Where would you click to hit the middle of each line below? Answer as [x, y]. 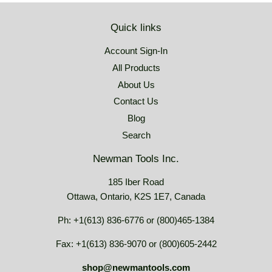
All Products [136, 67]
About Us [136, 84]
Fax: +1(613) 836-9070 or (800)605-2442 [136, 243]
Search [136, 135]
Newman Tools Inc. [136, 158]
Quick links [136, 28]
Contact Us [136, 101]
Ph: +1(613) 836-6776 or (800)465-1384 [136, 220]
